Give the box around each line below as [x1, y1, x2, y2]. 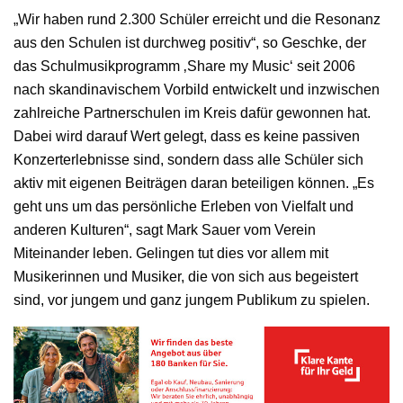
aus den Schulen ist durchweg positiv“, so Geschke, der [13, 34, 366, 50]
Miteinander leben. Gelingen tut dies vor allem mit [13, 245, 328, 261]
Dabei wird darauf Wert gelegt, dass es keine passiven [13, 128, 360, 144]
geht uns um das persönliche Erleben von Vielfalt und [13, 198, 354, 214]
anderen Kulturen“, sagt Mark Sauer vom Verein [13, 221, 316, 237]
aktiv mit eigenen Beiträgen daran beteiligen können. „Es [13, 175, 374, 191]
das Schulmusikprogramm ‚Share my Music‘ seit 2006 [13, 58, 355, 74]
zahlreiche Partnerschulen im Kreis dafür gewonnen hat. [13, 104, 371, 121]
